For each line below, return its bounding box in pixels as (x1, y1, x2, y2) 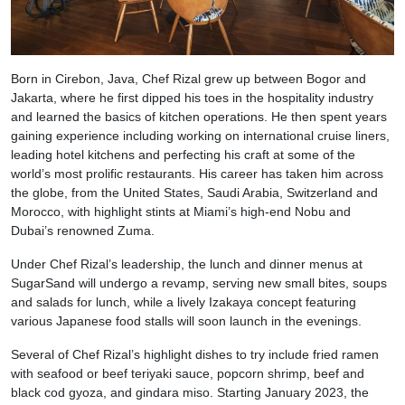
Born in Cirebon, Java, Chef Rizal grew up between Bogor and (11, 71, 366, 86)
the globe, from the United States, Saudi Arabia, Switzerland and (11, 184, 378, 200)
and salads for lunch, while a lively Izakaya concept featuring (11, 294, 356, 309)
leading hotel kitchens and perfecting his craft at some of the (11, 146, 355, 162)
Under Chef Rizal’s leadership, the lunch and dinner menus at (11, 256, 363, 271)
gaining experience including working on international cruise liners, (11, 127, 390, 143)
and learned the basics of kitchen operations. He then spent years (11, 108, 387, 124)
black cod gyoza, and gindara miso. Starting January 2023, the (11, 384, 369, 400)
